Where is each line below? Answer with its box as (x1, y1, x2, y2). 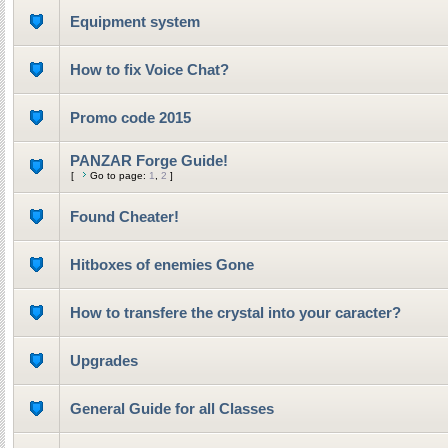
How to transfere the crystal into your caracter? (70, 304, 401, 321)
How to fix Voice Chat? (70, 61, 229, 78)
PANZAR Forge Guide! (70, 152, 228, 169)
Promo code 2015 (70, 109, 191, 126)
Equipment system (70, 13, 200, 30)
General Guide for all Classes (70, 400, 274, 417)
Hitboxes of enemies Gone (70, 256, 254, 273)
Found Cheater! (70, 208, 179, 225)
